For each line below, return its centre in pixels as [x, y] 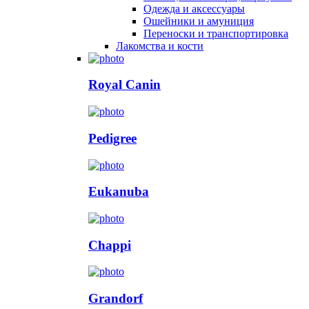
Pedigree [112, 138]
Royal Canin [124, 85]
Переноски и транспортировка [216, 33]
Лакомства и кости [160, 46]
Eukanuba [119, 192]
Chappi [110, 245]
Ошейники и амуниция [199, 21]
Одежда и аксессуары [194, 8]
